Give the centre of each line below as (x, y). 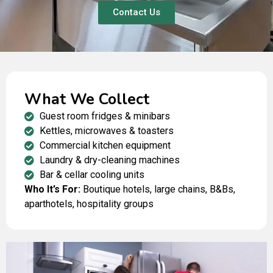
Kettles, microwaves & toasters (107, 131)
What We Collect (87, 100)
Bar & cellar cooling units (92, 175)
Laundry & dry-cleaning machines (110, 160)
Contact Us (136, 12)
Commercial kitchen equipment (105, 146)
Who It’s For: (54, 190)
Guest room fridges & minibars (105, 116)
